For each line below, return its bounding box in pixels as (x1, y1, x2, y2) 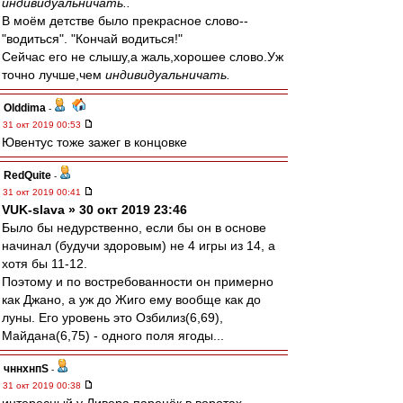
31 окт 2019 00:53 (3, 120, 84, 130)
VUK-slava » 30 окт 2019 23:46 (2, 202, 187, 217)
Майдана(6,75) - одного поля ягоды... (2, 328, 224, 343)
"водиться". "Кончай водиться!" (2, 31, 183, 46)
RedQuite (4, 169, 51, 182)
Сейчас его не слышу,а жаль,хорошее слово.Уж (2, 49, 283, 64)
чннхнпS (4, 363, 49, 375)
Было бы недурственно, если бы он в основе (2, 220, 266, 235)
